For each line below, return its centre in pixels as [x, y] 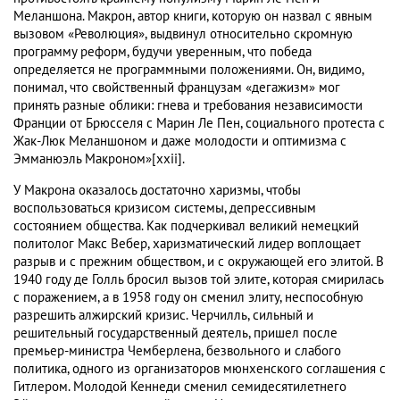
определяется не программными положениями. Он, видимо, [188, 70]
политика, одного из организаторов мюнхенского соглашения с [200, 369]
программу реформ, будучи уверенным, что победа [162, 52]
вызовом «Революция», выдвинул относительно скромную [183, 34]
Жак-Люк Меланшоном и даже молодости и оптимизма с [180, 142]
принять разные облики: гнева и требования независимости [188, 106]
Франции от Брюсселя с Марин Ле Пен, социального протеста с [199, 124]
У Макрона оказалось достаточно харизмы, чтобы [157, 191]
